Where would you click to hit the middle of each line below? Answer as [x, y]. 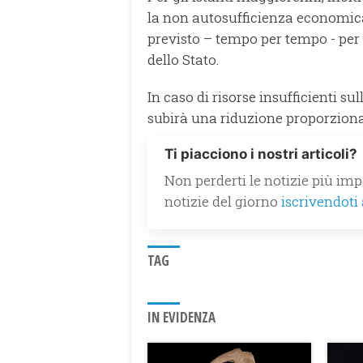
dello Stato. [183, 59]
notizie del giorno [223, 201]
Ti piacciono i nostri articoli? [261, 154]
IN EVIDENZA [181, 317]
